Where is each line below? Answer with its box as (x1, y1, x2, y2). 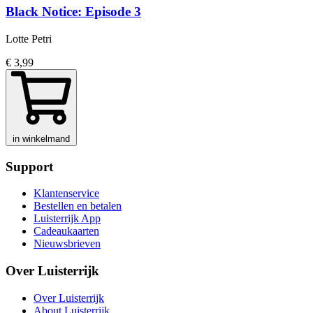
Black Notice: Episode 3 (6, 4, 141, 20)
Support (6, 159, 53, 174)
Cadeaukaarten (34, 225, 99, 238)
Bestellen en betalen (34, 200, 122, 212)
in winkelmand (13, 133, 70, 144)
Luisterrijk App (34, 212, 101, 225)
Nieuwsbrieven (34, 238, 101, 250)
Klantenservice (34, 187, 99, 200)
